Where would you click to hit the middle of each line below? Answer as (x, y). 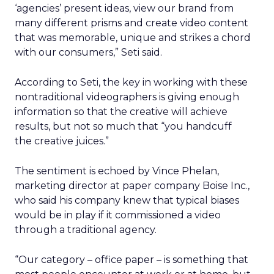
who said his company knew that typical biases (127, 200)
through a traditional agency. (86, 230)
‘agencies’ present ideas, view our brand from (124, 8)
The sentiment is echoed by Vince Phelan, (117, 171)
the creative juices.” (62, 141)
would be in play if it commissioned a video (118, 215)
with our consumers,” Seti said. (88, 52)
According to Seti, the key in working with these (131, 82)
